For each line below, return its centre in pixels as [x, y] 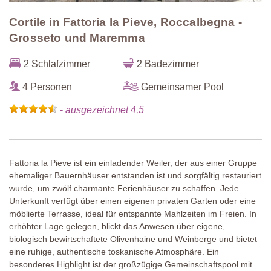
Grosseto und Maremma [77, 38]
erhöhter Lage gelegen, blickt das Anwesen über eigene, [117, 227]
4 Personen [46, 87]
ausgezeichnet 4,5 [105, 110]
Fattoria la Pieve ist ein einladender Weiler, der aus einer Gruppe [133, 163]
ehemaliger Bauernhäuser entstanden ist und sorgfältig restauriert [135, 176]
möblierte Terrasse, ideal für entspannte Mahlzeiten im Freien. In [133, 214]
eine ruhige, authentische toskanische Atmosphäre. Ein [114, 252]
